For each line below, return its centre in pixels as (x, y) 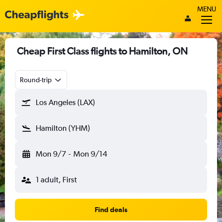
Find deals (111, 210)
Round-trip (36, 80)
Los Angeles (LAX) (65, 102)
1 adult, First (56, 180)
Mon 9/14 (90, 154)
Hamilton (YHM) (63, 128)
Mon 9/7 (51, 154)
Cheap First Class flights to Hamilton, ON (102, 51)
